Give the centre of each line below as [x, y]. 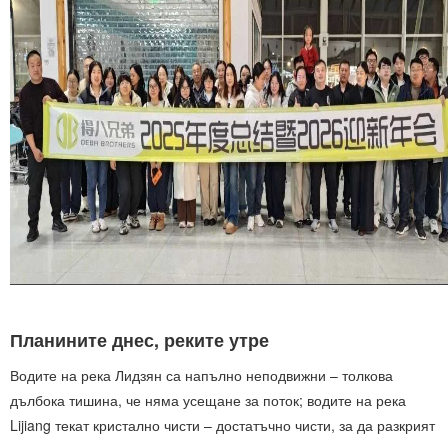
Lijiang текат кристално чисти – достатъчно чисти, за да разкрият [222, 425]
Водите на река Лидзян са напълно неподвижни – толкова [201, 375]
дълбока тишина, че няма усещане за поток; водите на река [208, 400]
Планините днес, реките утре [139, 340]
